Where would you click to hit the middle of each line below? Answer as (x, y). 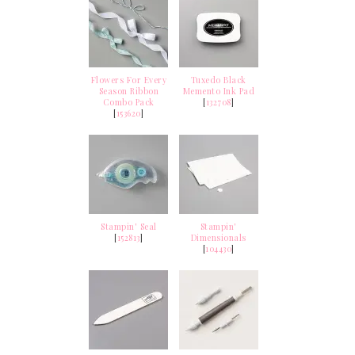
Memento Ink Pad (218, 92)
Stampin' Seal (129, 227)
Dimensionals (218, 238)
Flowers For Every (128, 80)
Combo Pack (128, 103)
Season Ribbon (128, 92)
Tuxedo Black (218, 80)
